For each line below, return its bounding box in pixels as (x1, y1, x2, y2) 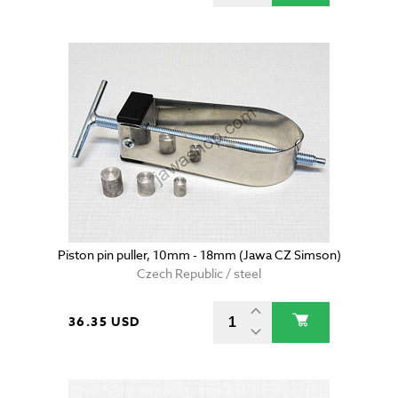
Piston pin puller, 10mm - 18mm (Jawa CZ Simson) (57, 246, 341, 264)
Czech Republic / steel (137, 265, 261, 283)
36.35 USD (68, 313, 140, 332)
